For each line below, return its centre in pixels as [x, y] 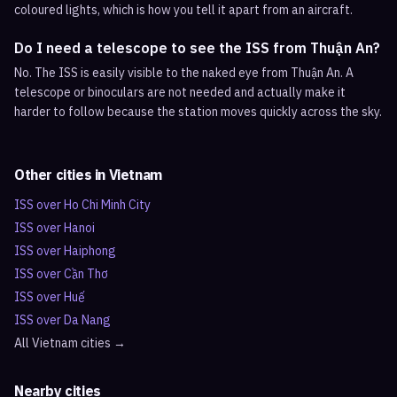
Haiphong [90, 251]
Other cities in [62, 175]
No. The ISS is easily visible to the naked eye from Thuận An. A [184, 73]
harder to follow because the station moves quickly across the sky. [198, 112]
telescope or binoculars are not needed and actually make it [180, 92]
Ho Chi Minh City [107, 205]
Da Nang [87, 320]
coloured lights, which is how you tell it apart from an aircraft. [183, 10]
